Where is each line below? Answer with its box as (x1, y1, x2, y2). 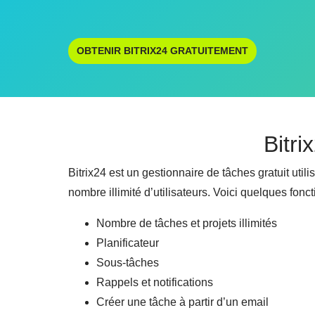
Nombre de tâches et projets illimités (96, 217, 277, 229)
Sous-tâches (96, 257, 159, 269)
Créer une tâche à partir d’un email (96, 296, 269, 308)
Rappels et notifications (96, 276, 213, 288)
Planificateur (96, 237, 159, 249)
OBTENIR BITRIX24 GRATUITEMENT (77, 45, 248, 56)
